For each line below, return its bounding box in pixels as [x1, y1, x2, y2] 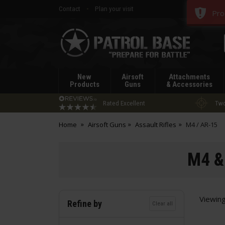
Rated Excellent [103, 98, 145, 107]
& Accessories [166, 80, 212, 89]
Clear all [152, 200, 173, 207]
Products [69, 80, 99, 89]
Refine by [67, 198, 102, 209]
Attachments [168, 72, 210, 81]
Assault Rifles [135, 120, 177, 129]
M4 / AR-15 [185, 120, 217, 129]
